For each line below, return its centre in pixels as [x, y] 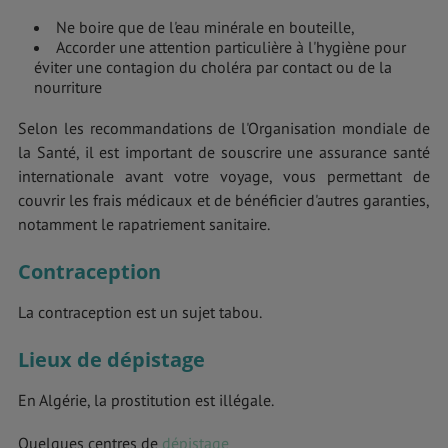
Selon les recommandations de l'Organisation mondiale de [224, 127]
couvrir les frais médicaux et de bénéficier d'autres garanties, [224, 199]
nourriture [68, 86]
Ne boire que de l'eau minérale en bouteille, [205, 26]
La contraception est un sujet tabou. [140, 311]
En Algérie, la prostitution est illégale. [146, 399]
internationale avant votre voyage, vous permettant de [224, 175]
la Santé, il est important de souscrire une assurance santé [224, 151]
